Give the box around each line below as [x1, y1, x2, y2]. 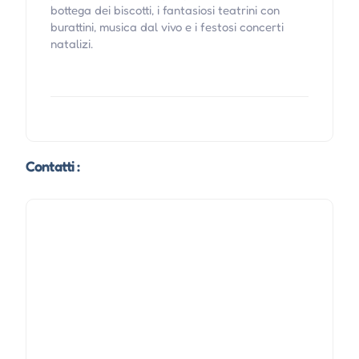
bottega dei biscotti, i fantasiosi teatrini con [50, 2, 280, 18]
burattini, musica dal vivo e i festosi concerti [50, 19, 284, 35]
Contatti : [25, 157, 80, 175]
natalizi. [50, 36, 93, 52]
